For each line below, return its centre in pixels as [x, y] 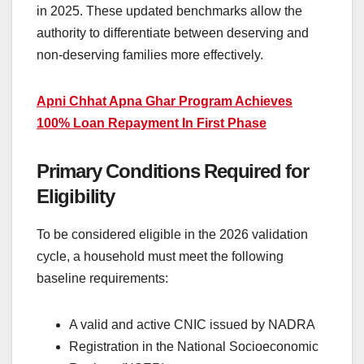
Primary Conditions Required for [173, 171]
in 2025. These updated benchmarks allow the [169, 11]
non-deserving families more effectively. [150, 55]
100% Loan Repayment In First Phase [152, 123]
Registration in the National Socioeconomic [194, 347]
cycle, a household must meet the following [160, 257]
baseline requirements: [102, 279]
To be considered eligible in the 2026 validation [172, 235]
